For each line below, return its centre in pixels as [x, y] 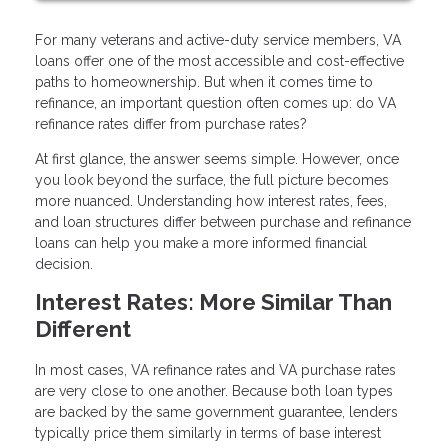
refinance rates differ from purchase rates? [171, 124]
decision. [64, 264]
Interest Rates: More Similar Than [213, 302]
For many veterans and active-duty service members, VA [218, 40]
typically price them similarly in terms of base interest [208, 433]
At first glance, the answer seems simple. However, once [217, 159]
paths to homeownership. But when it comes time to [204, 82]
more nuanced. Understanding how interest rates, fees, [211, 201]
